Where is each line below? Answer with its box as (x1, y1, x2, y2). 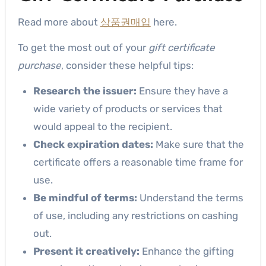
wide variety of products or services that (33, 102, 223, 115)
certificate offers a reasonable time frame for (33, 156, 243, 168)
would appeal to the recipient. (33, 120, 172, 132)
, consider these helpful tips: (61, 59, 194, 71)
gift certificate (148, 41, 215, 53)
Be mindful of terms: (33, 191, 137, 204)
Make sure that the (153, 138, 244, 150)
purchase (17, 59, 61, 71)
